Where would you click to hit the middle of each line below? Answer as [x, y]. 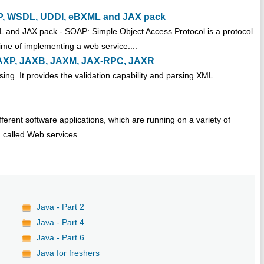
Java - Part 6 [61, 237]
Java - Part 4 [61, 222]
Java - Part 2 [61, 207]
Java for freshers [68, 253]
